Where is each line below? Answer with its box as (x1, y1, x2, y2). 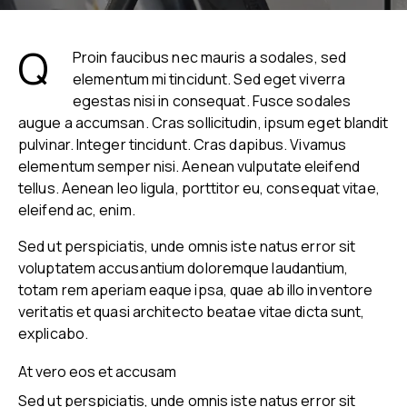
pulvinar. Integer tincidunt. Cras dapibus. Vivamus (18, 134, 347, 155)
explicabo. (18, 323, 88, 344)
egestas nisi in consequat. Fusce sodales (73, 91, 352, 112)
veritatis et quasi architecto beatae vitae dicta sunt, (18, 302, 365, 323)
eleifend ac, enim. (18, 200, 135, 221)
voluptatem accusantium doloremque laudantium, (18, 258, 349, 279)
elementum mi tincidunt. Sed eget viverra (73, 69, 346, 90)
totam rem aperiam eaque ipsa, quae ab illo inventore (18, 280, 373, 301)
